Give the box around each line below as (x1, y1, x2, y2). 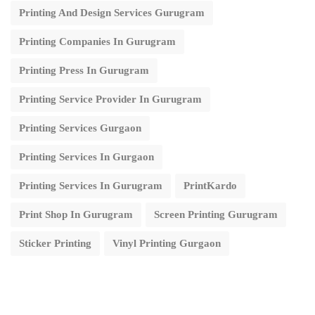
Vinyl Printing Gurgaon (112, 237, 221, 249)
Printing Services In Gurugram (19, 179, 162, 191)
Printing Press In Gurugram (19, 64, 149, 76)
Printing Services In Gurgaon (19, 150, 154, 162)
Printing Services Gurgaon (19, 122, 141, 134)
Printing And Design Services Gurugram (19, 6, 205, 18)
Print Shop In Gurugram (19, 208, 133, 220)
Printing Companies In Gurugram (19, 35, 176, 47)
